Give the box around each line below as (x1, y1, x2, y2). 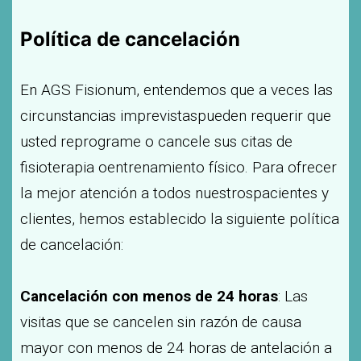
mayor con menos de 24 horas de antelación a (20, 338, 332, 357)
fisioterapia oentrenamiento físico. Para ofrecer (20, 158, 337, 176)
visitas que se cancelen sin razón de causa (20, 313, 301, 331)
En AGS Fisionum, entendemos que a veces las (20, 81, 333, 99)
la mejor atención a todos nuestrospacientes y (20, 184, 329, 202)
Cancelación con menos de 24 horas (20, 287, 278, 305)
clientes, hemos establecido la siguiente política (20, 210, 339, 228)
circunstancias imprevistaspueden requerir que (20, 106, 331, 125)
